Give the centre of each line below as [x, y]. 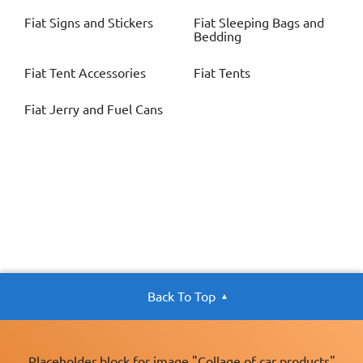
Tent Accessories [98, 73]
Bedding [218, 37]
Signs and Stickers [101, 23]
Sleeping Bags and [271, 23]
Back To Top [181, 297]
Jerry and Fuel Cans [106, 110]
